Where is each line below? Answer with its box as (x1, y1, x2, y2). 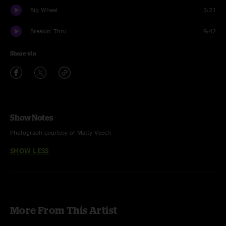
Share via (10, 50, 36, 56)
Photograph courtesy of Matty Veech (10, 129, 111, 136)
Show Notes (10, 113, 53, 122)
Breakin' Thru (30, 28, 67, 34)
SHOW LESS (10, 147, 49, 154)
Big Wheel (30, 7, 58, 13)
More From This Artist (10, 204, 118, 216)
